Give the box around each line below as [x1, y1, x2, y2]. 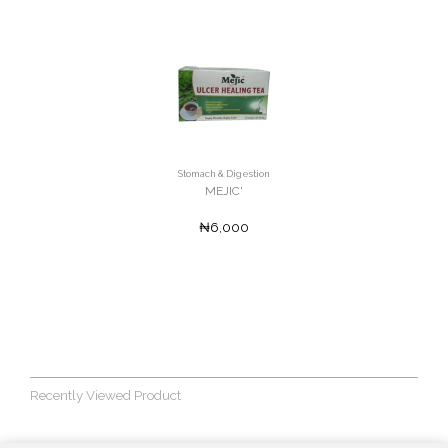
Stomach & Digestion [178, 168, 270, 180]
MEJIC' [205, 184, 243, 199]
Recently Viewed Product [30, 387, 181, 404]
